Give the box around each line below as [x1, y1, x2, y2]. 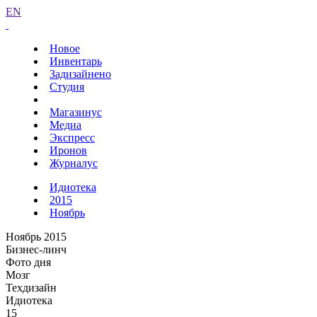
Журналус [50, 157, 98, 169]
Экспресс [50, 132, 95, 144]
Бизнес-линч [6, 243, 67, 255]
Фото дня [6, 256, 51, 268]
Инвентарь [50, 55, 102, 67]
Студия [50, 81, 84, 93]
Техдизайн [6, 282, 57, 294]
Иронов [50, 144, 87, 156]
